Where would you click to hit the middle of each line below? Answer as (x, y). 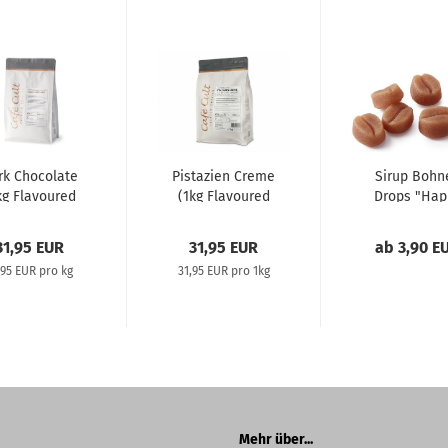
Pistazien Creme (223, 176)
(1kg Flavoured (223, 196)
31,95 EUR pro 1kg (223, 271)
